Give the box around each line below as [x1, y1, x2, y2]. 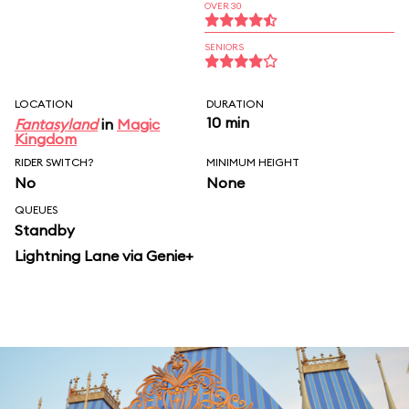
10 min [206, 113, 249, 131]
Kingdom [15, 130, 77, 148]
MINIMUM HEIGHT [206, 155, 299, 169]
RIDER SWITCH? [15, 155, 94, 169]
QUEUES [15, 203, 58, 216]
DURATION [206, 97, 264, 110]
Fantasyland [15, 115, 98, 133]
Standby [15, 221, 75, 239]
